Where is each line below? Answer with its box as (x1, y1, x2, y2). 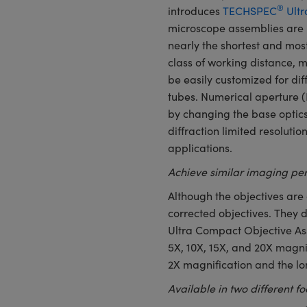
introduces (167, 3, 223, 18)
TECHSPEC (222, 3, 277, 18)
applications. (167, 140, 232, 155)
